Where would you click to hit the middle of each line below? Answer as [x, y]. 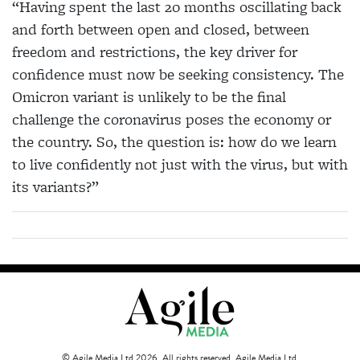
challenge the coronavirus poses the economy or [172, 120]
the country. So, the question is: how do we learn [174, 142]
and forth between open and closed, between [161, 30]
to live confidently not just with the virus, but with [180, 165]
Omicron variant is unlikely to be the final [149, 97]
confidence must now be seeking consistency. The [178, 75]
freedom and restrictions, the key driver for [155, 52]
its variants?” [55, 187]
